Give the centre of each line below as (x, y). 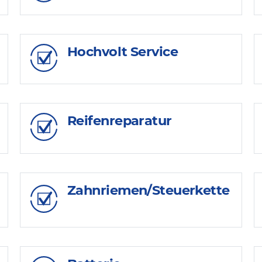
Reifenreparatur (120, 121)
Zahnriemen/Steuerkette (149, 190)
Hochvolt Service (123, 51)
